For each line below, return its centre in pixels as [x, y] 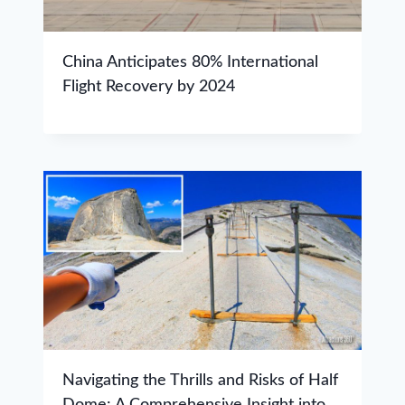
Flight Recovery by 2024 [148, 87]
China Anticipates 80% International [190, 63]
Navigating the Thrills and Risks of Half [200, 380]
